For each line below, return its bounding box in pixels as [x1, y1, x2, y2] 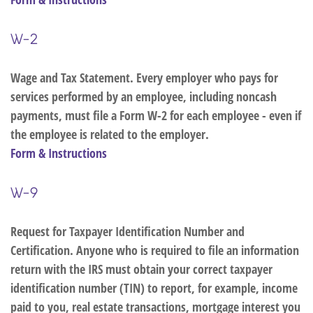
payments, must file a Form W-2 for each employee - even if [10, 107, 301, 124]
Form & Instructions [10, 145, 107, 161]
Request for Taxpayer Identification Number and [10, 223, 245, 240]
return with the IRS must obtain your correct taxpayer [10, 261, 272, 277]
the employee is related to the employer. [10, 126, 209, 143]
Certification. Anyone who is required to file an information [10, 242, 299, 259]
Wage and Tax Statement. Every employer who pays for [10, 69, 278, 86]
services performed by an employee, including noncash [10, 88, 277, 105]
